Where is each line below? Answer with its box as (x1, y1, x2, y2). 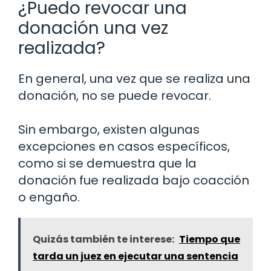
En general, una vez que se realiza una (18, 70, 250, 88)
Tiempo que (179, 232, 240, 247)
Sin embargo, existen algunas (18, 121, 200, 139)
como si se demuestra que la (18, 155, 197, 172)
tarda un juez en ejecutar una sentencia (33, 249, 238, 264)
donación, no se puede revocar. (18, 87, 211, 105)
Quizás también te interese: (33, 232, 174, 247)
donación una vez (18, 16, 168, 41)
